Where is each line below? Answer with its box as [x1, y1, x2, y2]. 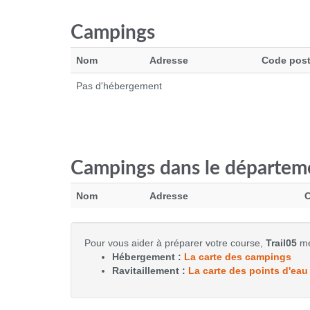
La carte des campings [184, 251, 291, 262]
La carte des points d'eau [188, 265, 308, 276]
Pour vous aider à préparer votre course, [84, 237, 266, 248]
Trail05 [266, 237, 297, 248]
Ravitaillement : [112, 265, 188, 276]
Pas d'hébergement [76, 80, 162, 91]
